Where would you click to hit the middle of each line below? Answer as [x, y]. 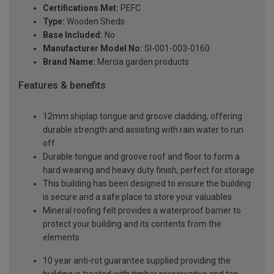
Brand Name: [69, 62]
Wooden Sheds [95, 22]
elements [61, 237]
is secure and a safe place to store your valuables [137, 197]
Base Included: [73, 35]
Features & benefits [62, 86]
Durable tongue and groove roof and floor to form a [141, 156]
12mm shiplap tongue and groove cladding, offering [143, 116]
